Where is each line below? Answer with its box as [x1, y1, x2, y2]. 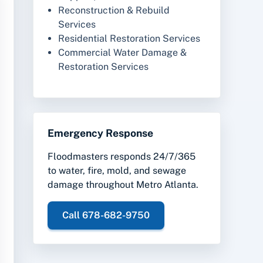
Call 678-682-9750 [62, 209, 150, 221]
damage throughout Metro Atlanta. [48, 178, 198, 190]
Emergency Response [48, 127, 153, 140]
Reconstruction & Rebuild [58, 5, 170, 16]
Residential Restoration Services [58, 33, 200, 45]
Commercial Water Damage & [58, 47, 187, 59]
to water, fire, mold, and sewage [48, 164, 186, 176]
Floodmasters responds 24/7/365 [48, 150, 195, 162]
